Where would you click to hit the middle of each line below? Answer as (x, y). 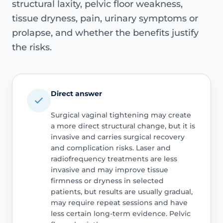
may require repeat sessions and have (119, 202)
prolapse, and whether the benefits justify (105, 33)
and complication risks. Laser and (111, 148)
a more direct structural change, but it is (123, 126)
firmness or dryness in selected (107, 180)
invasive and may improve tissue (109, 169)
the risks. (32, 47)
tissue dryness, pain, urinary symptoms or (105, 18)
